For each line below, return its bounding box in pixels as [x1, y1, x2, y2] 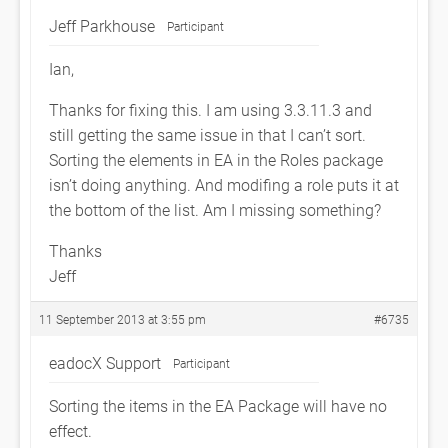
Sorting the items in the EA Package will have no [49, 395, 387, 416]
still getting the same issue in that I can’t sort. [49, 124, 366, 145]
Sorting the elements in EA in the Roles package [49, 149, 383, 170]
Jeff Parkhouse [49, 15, 155, 36]
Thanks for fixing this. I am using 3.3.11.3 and [49, 99, 372, 120]
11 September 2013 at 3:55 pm [39, 311, 206, 327]
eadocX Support [49, 352, 161, 373]
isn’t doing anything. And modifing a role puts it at [49, 174, 399, 195]
